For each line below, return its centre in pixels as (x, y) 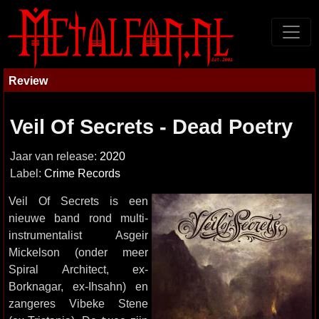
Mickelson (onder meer (78, 252)
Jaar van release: (55, 156)
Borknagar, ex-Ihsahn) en (78, 286)
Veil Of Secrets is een (78, 201)
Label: (27, 173)
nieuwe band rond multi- (78, 218)
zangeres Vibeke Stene (78, 303)
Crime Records (82, 173)
